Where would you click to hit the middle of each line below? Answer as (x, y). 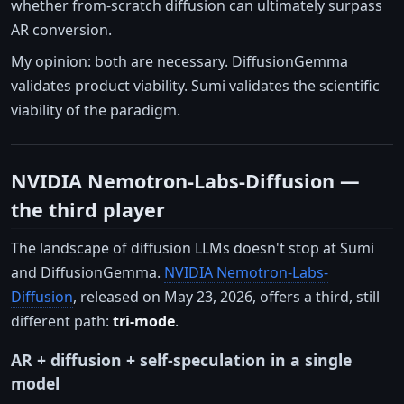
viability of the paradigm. (96, 110)
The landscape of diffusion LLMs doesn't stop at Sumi (193, 248)
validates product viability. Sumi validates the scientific (195, 85)
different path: (62, 321)
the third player (88, 209)
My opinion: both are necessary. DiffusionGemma (179, 61)
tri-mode (144, 321)
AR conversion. (61, 29)
